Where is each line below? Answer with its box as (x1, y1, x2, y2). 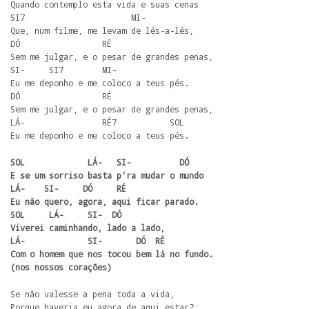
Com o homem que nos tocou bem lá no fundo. (10, 248, 213, 259)
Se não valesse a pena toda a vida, (10, 288, 179, 299)
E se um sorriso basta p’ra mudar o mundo (10, 170, 208, 181)
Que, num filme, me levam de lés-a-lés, (10, 25, 199, 36)
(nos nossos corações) (10, 261, 112, 272)
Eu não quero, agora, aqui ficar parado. (10, 196, 199, 207)
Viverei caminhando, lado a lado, (10, 222, 165, 233)
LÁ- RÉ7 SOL (10, 117, 189, 128)
